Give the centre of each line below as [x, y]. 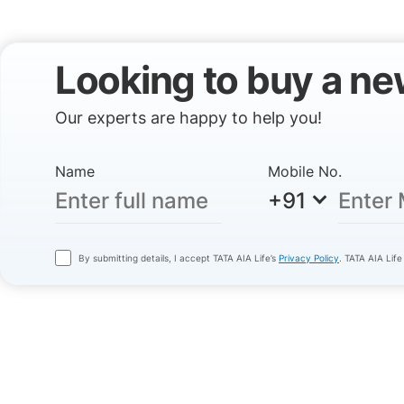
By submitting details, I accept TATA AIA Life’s [179, 258]
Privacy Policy [309, 258]
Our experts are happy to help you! [188, 118]
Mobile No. [305, 171]
